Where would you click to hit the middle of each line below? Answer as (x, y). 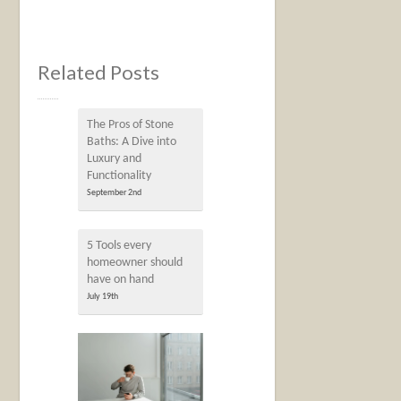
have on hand (121, 279)
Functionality (119, 175)
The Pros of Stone (131, 124)
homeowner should (135, 262)
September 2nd (115, 192)
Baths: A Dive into (132, 141)
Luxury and (115, 158)
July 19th (103, 296)
